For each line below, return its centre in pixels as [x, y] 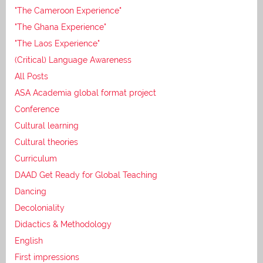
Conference [37, 109]
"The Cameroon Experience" [68, 11]
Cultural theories [46, 142]
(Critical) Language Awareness [73, 60]
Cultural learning [47, 126]
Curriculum [36, 159]
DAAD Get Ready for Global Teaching [86, 175]
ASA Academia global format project [85, 93]
